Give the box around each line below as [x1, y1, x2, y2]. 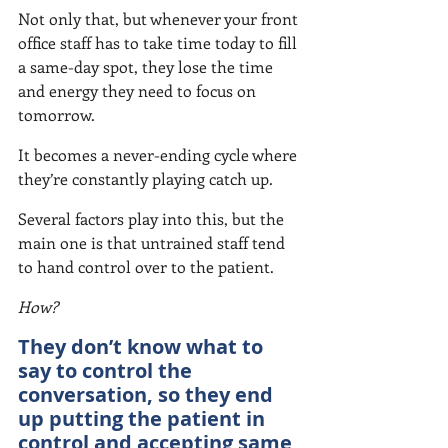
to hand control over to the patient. [18, 256, 274, 277]
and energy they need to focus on [18, 80, 260, 101]
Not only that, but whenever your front [18, 8, 302, 29]
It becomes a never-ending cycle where [18, 144, 301, 165]
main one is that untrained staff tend [18, 232, 289, 253]
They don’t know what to [18, 333, 268, 360]
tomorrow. [18, 104, 95, 125]
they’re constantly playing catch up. [18, 168, 273, 189]
